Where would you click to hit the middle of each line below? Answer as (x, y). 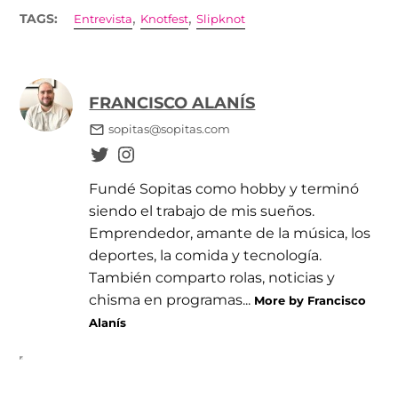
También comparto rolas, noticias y (212, 277)
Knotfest (165, 19)
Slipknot (221, 19)
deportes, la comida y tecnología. (206, 255)
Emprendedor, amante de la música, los (230, 232)
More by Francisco (310, 300)
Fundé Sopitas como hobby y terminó (224, 188)
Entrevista (103, 19)
